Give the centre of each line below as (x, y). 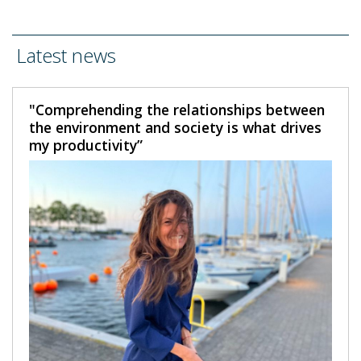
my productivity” (86, 145)
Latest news (66, 55)
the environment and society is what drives (175, 127)
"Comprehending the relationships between (177, 109)
